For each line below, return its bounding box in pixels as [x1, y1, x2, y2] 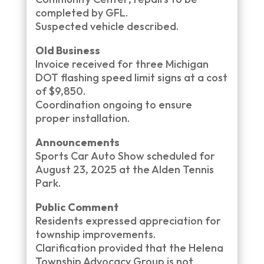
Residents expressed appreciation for [35, 214, 221, 227]
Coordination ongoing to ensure [35, 98, 192, 111]
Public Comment [35, 200, 118, 214]
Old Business [35, 44, 100, 57]
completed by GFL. [35, 6, 128, 19]
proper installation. [35, 111, 130, 125]
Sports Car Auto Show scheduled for [35, 149, 215, 163]
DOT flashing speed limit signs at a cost [35, 71, 227, 84]
